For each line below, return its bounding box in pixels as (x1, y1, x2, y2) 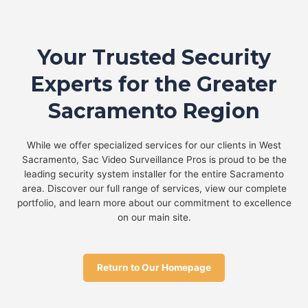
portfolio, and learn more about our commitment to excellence (16, 197, 291, 209)
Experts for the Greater (31, 71, 277, 98)
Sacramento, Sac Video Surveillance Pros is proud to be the (21, 154, 287, 166)
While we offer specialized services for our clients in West (27, 140, 281, 151)
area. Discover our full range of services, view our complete (21, 183, 287, 195)
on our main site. (117, 212, 191, 223)
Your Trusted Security (37, 45, 271, 71)
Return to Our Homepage (97, 262, 211, 274)
